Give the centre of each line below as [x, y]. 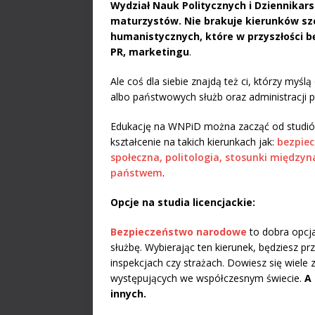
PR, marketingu [150, 52]
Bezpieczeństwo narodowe [179, 232]
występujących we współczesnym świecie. [207, 278]
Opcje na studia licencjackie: [183, 202]
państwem [136, 173]
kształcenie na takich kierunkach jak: [194, 142]
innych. [128, 294]
